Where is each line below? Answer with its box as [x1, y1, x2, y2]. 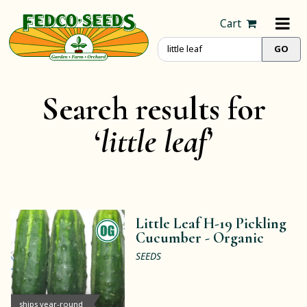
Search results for [41, 88, 266, 129]
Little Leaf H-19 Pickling [136, 214, 287, 233]
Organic [213, 229, 265, 247]
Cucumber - [136, 229, 214, 247]
